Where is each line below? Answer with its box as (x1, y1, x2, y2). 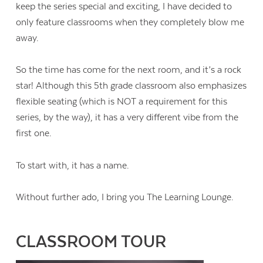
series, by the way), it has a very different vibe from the (16, 112, 239, 123)
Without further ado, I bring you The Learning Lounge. (16, 191, 234, 203)
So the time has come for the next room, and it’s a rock (16, 65, 242, 76)
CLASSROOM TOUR (16, 232, 167, 251)
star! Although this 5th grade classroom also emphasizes (16, 80, 247, 92)
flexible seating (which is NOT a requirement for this (16, 96, 228, 107)
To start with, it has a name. (16, 160, 130, 171)
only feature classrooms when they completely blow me (16, 16, 245, 28)
